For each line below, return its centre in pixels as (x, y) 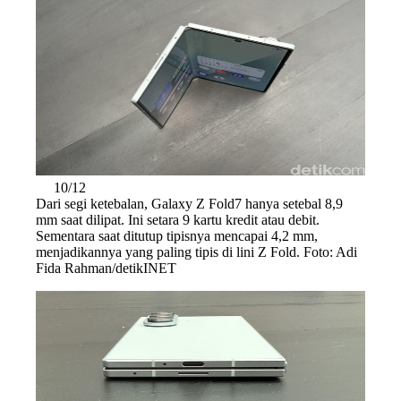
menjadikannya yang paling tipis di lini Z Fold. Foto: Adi (196, 252)
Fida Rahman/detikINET (106, 268)
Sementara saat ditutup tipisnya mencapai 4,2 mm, (177, 235)
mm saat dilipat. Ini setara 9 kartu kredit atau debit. (178, 219)
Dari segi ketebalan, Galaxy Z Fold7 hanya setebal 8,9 (189, 203)
